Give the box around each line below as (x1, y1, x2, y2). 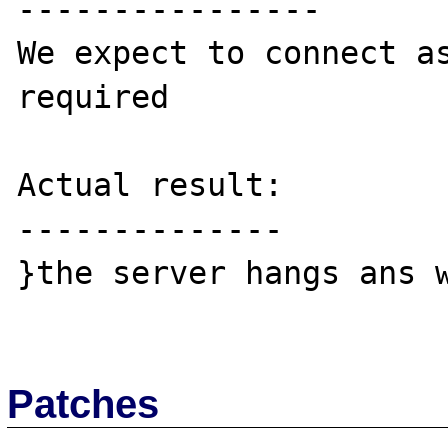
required (17, 78, 170, 115)
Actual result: (17, 166, 284, 203)
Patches (7, 381, 160, 426)
